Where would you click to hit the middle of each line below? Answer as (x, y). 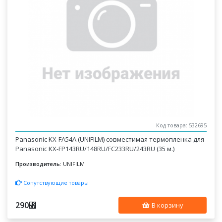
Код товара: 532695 (181, 125)
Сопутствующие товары (55, 182)
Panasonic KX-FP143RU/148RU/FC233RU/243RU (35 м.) (95, 149)
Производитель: (39, 164)
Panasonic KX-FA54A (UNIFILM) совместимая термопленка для (110, 139)
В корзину (166, 205)
